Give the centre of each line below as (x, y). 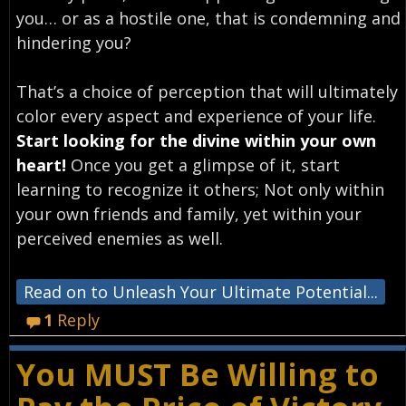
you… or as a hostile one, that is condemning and (208, 18)
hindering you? (73, 42)
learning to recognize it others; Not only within (200, 189)
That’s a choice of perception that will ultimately (207, 91)
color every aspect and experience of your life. (196, 116)
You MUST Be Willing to (197, 375)
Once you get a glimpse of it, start (203, 164)
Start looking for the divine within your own (196, 140)
